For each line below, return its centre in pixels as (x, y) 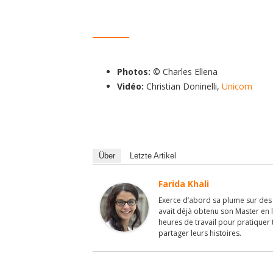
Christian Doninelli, (183, 86)
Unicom (237, 86)
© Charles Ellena (184, 71)
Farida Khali (184, 183)
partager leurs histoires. (200, 233)
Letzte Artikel (153, 155)
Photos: (134, 71)
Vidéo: (130, 86)
